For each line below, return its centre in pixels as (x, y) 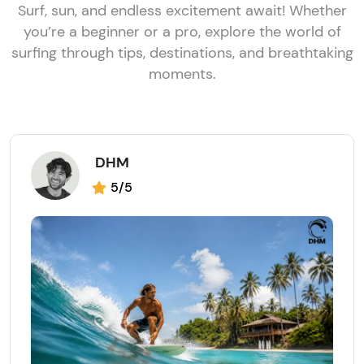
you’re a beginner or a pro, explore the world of (182, 32)
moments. (182, 74)
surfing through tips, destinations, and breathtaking (182, 53)
